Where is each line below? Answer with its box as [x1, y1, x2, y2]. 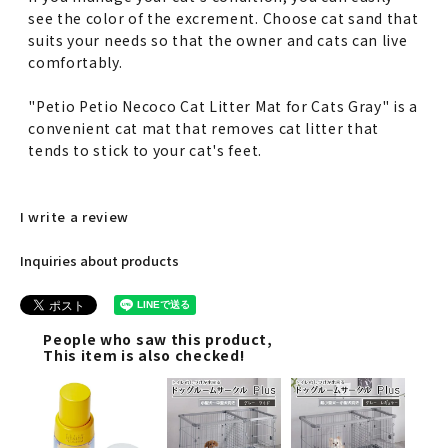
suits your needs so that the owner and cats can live [28, 29, 408, 50]
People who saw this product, [43, 329, 273, 350]
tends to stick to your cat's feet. [28, 139, 262, 160]
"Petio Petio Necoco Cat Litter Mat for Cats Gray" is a [28, 95, 418, 116]
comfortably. [28, 51, 123, 72]
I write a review [20, 206, 130, 226]
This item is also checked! [43, 345, 245, 366]
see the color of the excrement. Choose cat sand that [28, 7, 419, 28]
